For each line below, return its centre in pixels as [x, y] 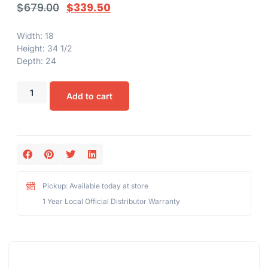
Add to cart [89, 96]
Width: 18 [35, 35]
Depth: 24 [36, 60]
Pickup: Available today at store [95, 185]
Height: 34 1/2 [45, 48]
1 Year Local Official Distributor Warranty [111, 201]
